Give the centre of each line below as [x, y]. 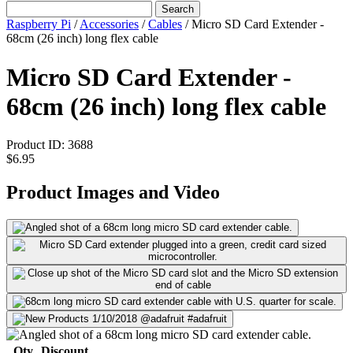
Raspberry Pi [39, 24]
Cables [165, 24]
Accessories [109, 24]
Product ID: [37, 145]
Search [178, 9]
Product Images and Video [113, 193]
